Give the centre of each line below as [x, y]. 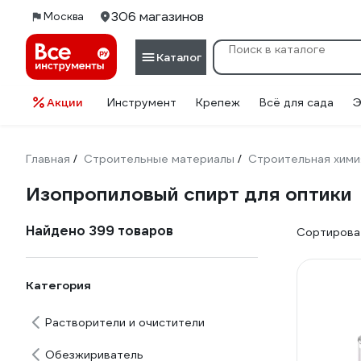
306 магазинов [158, 17]
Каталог [179, 57]
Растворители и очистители [125, 322]
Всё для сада [297, 102]
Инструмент [142, 102]
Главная [48, 159]
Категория [58, 285]
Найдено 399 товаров [100, 231]
